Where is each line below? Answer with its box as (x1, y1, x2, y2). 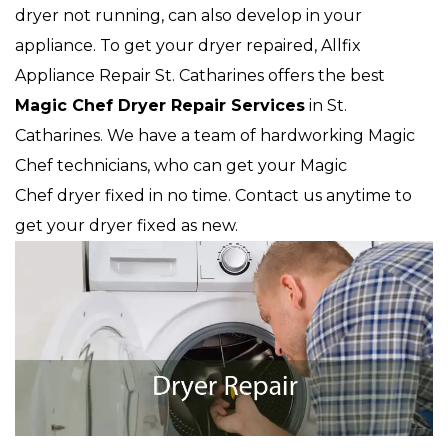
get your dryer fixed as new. (15, 216, 238, 235)
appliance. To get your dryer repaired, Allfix (15, 36, 361, 55)
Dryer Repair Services (118, 96, 305, 115)
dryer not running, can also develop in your (15, 6, 362, 25)
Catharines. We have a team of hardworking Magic (15, 126, 415, 145)
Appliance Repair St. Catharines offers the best (15, 66, 385, 85)
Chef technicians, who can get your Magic (15, 156, 347, 175)
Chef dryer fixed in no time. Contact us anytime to (15, 186, 412, 205)
